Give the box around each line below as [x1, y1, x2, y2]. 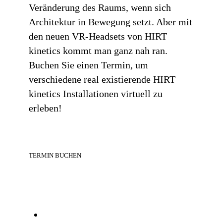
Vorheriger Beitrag [89, 211, 148, 220]
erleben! [28, 102, 62, 113]
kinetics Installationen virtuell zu [28, 88, 163, 99]
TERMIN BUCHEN [28, 152, 81, 160]
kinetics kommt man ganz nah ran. [28, 45, 167, 56]
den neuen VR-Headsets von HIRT [28, 30, 167, 42]
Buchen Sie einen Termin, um [28, 59, 148, 70]
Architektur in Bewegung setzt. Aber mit [28, 16, 192, 27]
